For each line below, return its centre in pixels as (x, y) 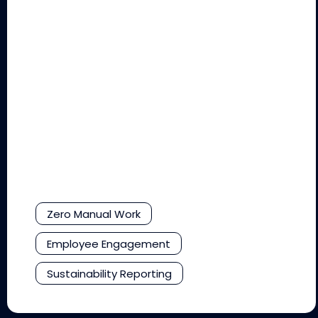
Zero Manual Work (94, 214)
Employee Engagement (109, 243)
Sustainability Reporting (109, 273)
